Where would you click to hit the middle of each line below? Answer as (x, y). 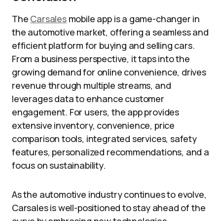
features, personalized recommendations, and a (110, 152)
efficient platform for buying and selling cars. (103, 45)
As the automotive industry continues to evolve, (109, 194)
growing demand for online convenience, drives (109, 72)
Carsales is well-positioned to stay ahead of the (109, 208)
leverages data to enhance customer (88, 99)
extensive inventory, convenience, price (93, 125)
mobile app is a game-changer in (133, 19)
